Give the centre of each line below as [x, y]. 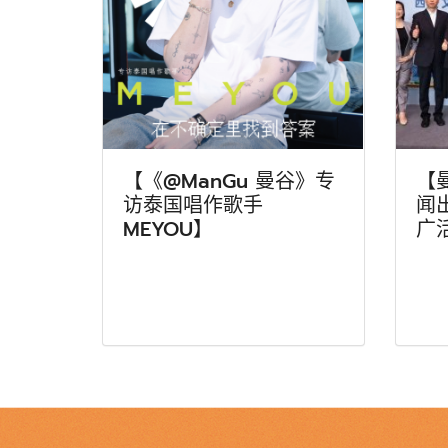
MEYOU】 [168, 228]
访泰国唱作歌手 [193, 204]
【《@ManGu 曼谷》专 [229, 180]
